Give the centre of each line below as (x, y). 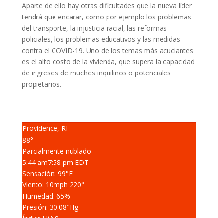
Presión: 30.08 (44, 207)
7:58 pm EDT (68, 162)
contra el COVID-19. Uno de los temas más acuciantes (107, 50)
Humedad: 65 (43, 196)
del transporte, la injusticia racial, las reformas (94, 28)
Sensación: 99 (44, 173)
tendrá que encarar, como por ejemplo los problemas (106, 17)
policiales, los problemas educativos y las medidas (101, 39)
